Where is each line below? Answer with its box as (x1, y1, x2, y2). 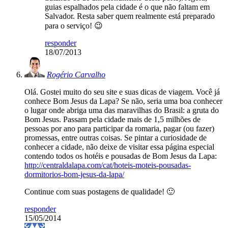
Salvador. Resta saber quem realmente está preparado (45, 12, 215, 21)
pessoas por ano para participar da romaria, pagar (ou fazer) (24, 124, 214, 133)
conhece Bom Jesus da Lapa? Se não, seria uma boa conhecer (24, 97, 222, 106)
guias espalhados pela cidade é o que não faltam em (45, 3, 210, 12)
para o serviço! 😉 (45, 21, 103, 31)
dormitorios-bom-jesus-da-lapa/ (24, 170, 124, 179)
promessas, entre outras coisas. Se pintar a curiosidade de (24, 133, 207, 142)
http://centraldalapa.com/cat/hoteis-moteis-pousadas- (24, 161, 191, 170)
